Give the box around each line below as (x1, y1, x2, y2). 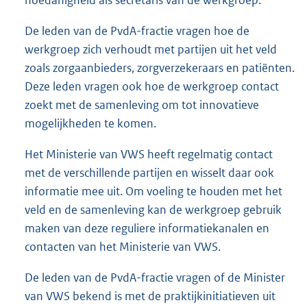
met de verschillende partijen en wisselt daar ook (25, 165, 274, 181)
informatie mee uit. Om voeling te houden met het (25, 184, 282, 199)
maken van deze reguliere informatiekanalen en (25, 221, 269, 236)
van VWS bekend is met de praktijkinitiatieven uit (25, 288, 275, 304)
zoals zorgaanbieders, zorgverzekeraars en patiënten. (25, 60, 295, 76)
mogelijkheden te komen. (25, 116, 156, 132)
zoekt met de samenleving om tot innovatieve (25, 97, 259, 113)
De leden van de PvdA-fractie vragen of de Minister (25, 270, 285, 286)
